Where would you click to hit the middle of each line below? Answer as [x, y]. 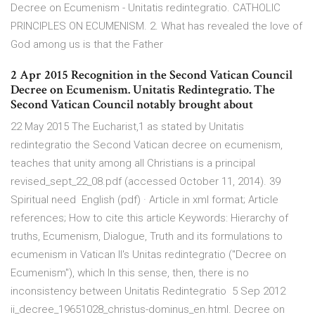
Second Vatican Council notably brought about [133, 105]
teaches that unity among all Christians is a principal [133, 163]
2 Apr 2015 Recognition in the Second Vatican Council [152, 75]
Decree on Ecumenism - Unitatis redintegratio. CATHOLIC [146, 8]
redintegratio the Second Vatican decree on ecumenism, [147, 145]
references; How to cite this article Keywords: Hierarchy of [149, 218]
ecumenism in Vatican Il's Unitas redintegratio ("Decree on [148, 255]
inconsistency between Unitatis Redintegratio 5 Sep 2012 [148, 291]
